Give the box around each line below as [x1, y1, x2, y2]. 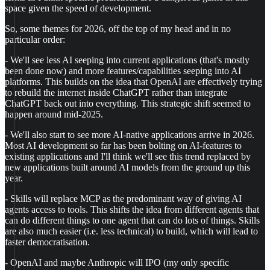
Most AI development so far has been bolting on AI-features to [5, 140, 242, 151]
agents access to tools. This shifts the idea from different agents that [5, 204, 259, 215]
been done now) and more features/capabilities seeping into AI [5, 66, 241, 76]
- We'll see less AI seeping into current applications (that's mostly [5, 55, 250, 65]
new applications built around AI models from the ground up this [5, 162, 250, 172]
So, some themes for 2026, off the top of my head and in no [5, 24, 231, 34]
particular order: [5, 34, 65, 45]
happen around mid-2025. [5, 109, 103, 119]
